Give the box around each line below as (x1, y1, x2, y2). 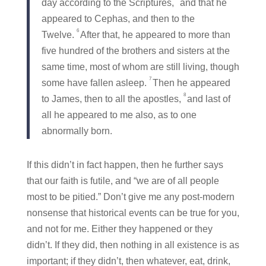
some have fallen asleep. (41, 77, 147, 88)
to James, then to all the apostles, (41, 93, 181, 104)
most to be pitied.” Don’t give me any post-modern (26, 191, 235, 202)
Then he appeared (152, 77, 230, 88)
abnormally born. (41, 125, 112, 136)
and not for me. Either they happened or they (26, 223, 213, 234)
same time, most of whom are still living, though (41, 61, 239, 72)
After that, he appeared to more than (80, 29, 230, 40)
